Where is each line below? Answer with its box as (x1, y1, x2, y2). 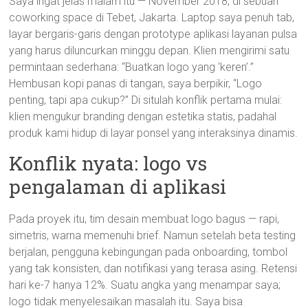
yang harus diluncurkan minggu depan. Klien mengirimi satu (9, 44, 290, 57)
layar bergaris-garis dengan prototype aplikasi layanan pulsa (9, 27, 298, 41)
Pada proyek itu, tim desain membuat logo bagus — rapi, (9, 212, 280, 225)
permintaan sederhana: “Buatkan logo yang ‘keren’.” (9, 60, 254, 74)
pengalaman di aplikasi (9, 174, 227, 199)
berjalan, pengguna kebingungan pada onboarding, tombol (9, 245, 288, 258)
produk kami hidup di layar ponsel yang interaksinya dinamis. (9, 126, 298, 140)
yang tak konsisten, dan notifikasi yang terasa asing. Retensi (9, 262, 298, 275)
